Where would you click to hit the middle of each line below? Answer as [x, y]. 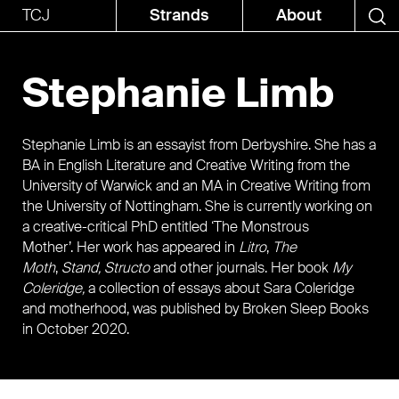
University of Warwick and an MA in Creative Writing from [196, 186]
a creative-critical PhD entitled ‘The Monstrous [166, 227]
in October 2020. [76, 329]
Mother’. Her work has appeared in [130, 247]
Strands [179, 15]
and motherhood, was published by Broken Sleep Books [195, 309]
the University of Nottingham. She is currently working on [197, 206]
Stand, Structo [107, 268]
